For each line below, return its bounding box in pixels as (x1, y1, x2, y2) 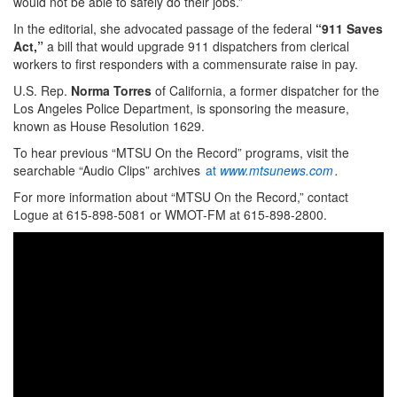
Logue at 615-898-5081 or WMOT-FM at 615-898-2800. (13, 205, 327, 223)
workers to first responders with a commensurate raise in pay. (13, 54, 358, 73)
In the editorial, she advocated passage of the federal (13, 19, 315, 37)
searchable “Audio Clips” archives (13, 160, 204, 179)
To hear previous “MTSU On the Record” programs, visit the (13, 143, 349, 161)
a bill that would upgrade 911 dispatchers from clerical (43, 36, 349, 55)
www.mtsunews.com (220, 160, 333, 179)
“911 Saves (315, 19, 383, 37)
